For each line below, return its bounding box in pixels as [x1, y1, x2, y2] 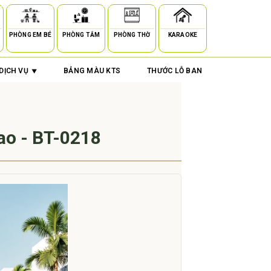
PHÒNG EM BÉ [8, 31, 52, 38]
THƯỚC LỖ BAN [147, 67, 203, 75]
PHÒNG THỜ [113, 31, 151, 38]
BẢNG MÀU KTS [64, 67, 121, 75]
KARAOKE [168, 31, 198, 38]
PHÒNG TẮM [62, 31, 100, 38]
